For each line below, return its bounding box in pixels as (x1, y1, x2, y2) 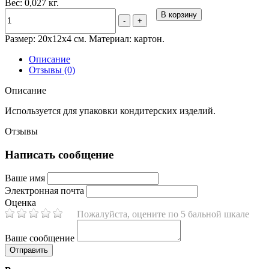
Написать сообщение (5, 148, 113, 161)
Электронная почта (5, 186, 84, 196)
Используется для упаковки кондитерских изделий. (5, 105, 216, 116)
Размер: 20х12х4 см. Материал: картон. (5, 33, 165, 44)
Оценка (5, 198, 36, 208)
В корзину (161, 10, 197, 19)
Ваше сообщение (5, 233, 74, 244)
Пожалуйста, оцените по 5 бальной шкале (77, 209, 249, 220)
